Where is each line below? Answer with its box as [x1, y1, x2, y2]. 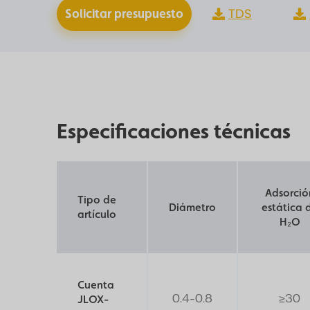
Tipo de [77, 193, 116, 206]
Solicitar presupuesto [65, 6, 183, 21]
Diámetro [169, 201, 216, 214]
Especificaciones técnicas [57, 118, 291, 143]
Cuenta [77, 278, 114, 291]
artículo [77, 208, 116, 221]
